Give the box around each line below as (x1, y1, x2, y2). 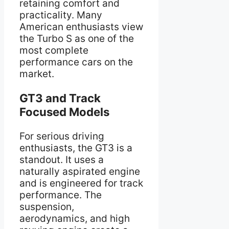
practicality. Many (19, 9, 102, 21)
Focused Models (19, 105, 109, 119)
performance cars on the (19, 56, 133, 68)
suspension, (19, 200, 74, 213)
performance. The (19, 189, 102, 201)
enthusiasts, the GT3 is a (19, 142, 132, 154)
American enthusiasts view (19, 21, 143, 33)
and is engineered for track (19, 177, 143, 189)
